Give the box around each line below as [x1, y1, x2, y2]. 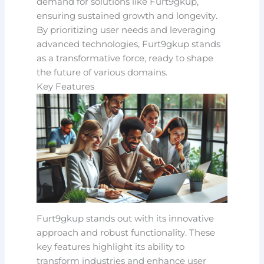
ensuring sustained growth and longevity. [37, 11, 218, 22]
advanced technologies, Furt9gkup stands [37, 39, 221, 50]
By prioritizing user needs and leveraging [37, 25, 216, 36]
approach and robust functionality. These [37, 227, 216, 238]
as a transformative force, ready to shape [37, 53, 214, 64]
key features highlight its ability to [37, 241, 185, 252]
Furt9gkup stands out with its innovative [37, 213, 214, 224]
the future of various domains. [37, 67, 168, 78]
